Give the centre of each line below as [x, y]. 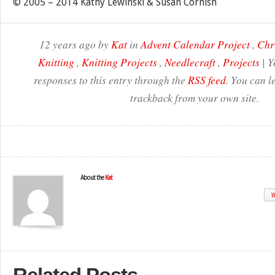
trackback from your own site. [194, 98]
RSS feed [207, 80]
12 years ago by [75, 44]
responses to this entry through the [111, 80]
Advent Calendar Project [195, 44]
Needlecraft [190, 62]
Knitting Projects [119, 62]
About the [93, 178]
